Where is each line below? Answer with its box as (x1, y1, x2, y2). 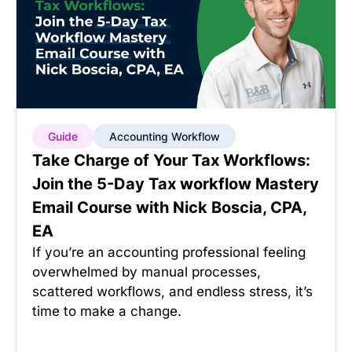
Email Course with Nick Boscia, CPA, (32, 198, 306, 217)
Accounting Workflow (109, 130, 220, 143)
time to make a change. (32, 303, 181, 319)
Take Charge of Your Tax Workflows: (32, 151, 310, 170)
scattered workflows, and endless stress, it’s (32, 284, 313, 299)
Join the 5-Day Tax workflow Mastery (32, 174, 319, 193)
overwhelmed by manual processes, (32, 264, 261, 280)
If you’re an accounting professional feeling (32, 244, 306, 260)
